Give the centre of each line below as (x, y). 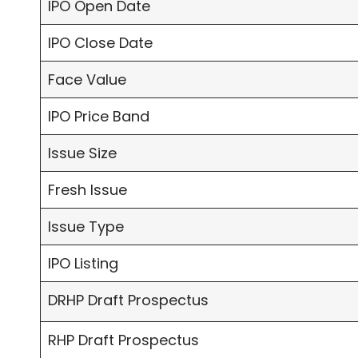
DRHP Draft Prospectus (128, 300)
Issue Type (86, 227)
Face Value (87, 80)
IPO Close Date (100, 43)
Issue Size (82, 153)
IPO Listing (83, 264)
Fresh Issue (88, 190)
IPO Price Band (99, 117)
